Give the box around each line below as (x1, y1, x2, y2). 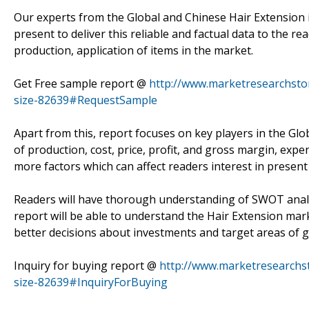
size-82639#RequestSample (14, 92, 157, 108)
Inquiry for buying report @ (14, 257, 159, 273)
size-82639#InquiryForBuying (14, 274, 168, 290)
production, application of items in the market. (14, 42, 253, 58)
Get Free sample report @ (14, 75, 149, 91)
